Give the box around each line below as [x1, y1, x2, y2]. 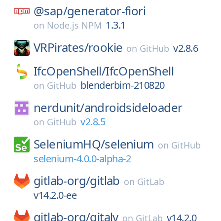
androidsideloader [84, 99, 183, 115]
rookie [88, 39, 123, 55]
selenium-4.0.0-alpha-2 [34, 152, 131, 165]
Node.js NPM [47, 19, 102, 31]
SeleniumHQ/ [34, 136, 105, 152]
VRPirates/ [34, 39, 88, 55]
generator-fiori [67, 2, 146, 19]
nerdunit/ [34, 99, 84, 115]
